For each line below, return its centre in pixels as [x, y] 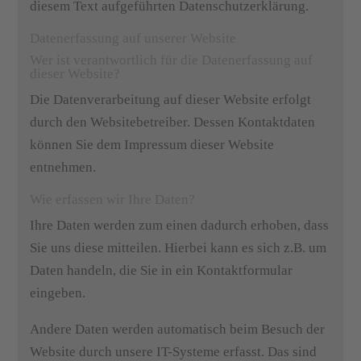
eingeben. [58, 293]
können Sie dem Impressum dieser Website [152, 145]
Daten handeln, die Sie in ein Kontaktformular [162, 270]
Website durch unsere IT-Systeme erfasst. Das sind [174, 352]
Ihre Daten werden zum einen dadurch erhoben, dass [180, 225]
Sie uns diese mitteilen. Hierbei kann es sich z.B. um [178, 248]
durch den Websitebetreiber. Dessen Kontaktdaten [173, 122]
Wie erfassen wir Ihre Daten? [113, 199]
